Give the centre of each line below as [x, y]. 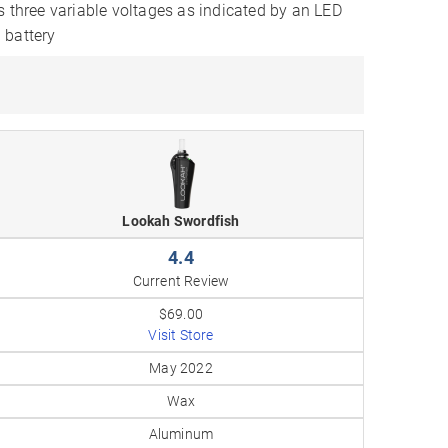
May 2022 [181, 368]
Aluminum [181, 434]
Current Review [181, 281]
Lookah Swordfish [181, 221]
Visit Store [181, 335]
